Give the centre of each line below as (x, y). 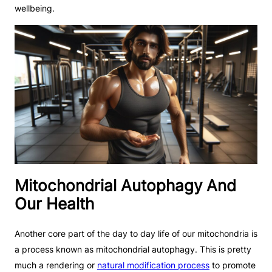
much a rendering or (56, 265)
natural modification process (153, 265)
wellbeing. (35, 8)
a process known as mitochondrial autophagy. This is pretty (133, 250)
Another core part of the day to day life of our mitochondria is (136, 234)
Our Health (54, 203)
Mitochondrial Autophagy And (125, 185)
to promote (233, 265)
